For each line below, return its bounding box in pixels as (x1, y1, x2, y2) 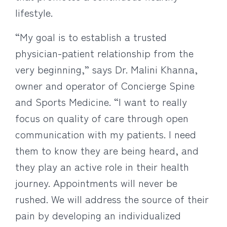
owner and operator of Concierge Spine (15, 78, 195, 93)
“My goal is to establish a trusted (15, 29, 167, 44)
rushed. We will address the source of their (15, 192, 209, 206)
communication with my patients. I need (15, 127, 196, 141)
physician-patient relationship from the (15, 46, 194, 60)
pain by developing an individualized (15, 208, 181, 222)
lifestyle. (15, 5, 53, 20)
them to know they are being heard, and (15, 143, 199, 158)
